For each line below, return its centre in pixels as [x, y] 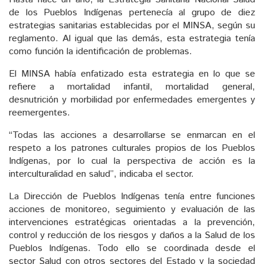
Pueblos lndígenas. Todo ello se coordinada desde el [132, 248]
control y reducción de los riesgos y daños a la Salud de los [132, 235]
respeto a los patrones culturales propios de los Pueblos [132, 148]
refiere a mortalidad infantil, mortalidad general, [132, 87]
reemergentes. [39, 113]
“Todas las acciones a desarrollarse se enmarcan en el [132, 135]
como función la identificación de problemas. [100, 51]
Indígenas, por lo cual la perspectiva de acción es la [132, 161]
